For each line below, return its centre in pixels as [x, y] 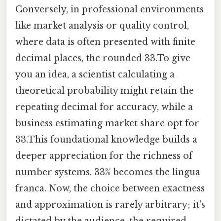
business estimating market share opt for [107, 124]
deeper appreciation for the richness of [104, 156]
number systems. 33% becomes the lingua [108, 172]
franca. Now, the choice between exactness [110, 189]
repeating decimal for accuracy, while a [104, 107]
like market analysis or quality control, [102, 26]
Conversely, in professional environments [110, 10]
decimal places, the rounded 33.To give [103, 58]
